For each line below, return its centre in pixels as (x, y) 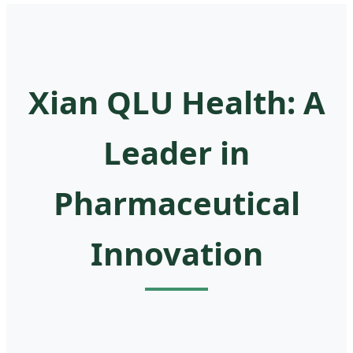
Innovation (176, 254)
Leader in (176, 153)
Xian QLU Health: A (176, 102)
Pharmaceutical (176, 203)
